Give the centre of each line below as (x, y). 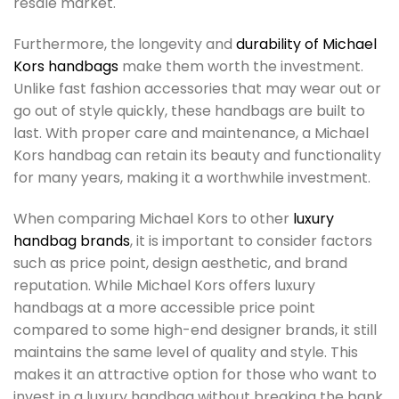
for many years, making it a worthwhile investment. (192, 178)
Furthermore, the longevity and (125, 45)
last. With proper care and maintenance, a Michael (191, 134)
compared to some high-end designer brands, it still (195, 330)
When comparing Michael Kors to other (153, 218)
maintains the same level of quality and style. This (186, 352)
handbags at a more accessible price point (164, 307)
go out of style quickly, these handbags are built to (189, 111)
